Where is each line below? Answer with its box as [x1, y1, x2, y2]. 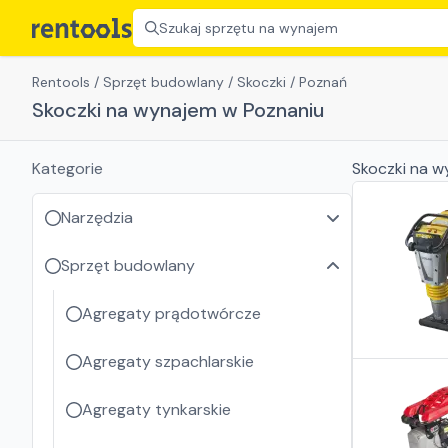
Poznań [299, 73, 347, 91]
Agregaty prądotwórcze [82, 303, 261, 324]
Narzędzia [61, 207, 133, 228]
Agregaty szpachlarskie [82, 351, 254, 372]
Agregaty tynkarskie [82, 399, 231, 420]
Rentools [32, 73, 90, 91]
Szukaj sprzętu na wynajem [159, 19, 338, 37]
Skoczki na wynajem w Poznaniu [32, 97, 324, 123]
